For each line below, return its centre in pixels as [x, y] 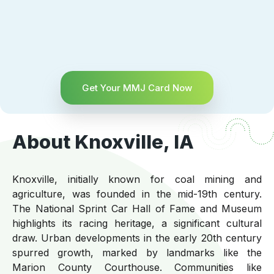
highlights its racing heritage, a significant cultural [137, 224]
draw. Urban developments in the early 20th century [137, 238]
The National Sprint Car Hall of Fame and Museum [137, 209]
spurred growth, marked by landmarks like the [137, 253]
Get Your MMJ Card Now [137, 87]
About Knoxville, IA [103, 141]
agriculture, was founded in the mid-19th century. [137, 194]
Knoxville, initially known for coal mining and [137, 180]
